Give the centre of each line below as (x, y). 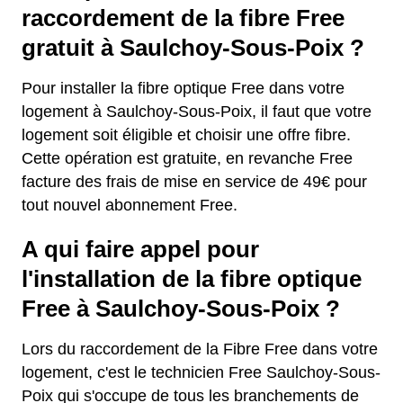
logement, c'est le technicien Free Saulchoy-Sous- (201, 372)
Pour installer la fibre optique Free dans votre (183, 88)
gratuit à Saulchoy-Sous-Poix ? (193, 47)
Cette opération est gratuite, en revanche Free (187, 158)
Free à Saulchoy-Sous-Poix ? (181, 308)
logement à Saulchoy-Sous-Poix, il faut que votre (197, 111)
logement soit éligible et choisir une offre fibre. (186, 134)
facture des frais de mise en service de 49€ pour (194, 181)
